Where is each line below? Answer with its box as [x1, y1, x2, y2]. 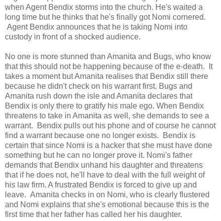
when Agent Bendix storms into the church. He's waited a [5, 3, 203, 12]
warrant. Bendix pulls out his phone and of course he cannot [5, 121, 216, 130]
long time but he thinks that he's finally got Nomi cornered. [5, 13, 206, 22]
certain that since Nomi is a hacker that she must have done [5, 141, 212, 150]
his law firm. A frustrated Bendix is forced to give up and [5, 181, 197, 189]
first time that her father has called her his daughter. [5, 210, 184, 219]
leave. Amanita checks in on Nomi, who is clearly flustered [5, 190, 210, 199]
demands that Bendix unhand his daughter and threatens [5, 161, 203, 170]
